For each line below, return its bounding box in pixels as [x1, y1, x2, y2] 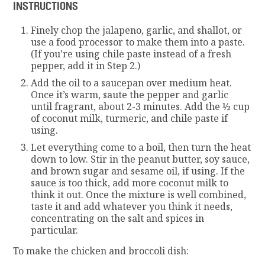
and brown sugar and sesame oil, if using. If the [31, 164, 245, 177]
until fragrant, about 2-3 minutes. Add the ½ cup [31, 99, 250, 113]
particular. [31, 223, 79, 237]
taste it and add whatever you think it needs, [31, 199, 233, 213]
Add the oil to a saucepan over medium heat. [31, 76, 232, 89]
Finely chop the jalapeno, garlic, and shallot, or [31, 23, 243, 37]
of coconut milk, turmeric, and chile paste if [31, 111, 228, 125]
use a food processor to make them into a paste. [31, 35, 245, 49]
